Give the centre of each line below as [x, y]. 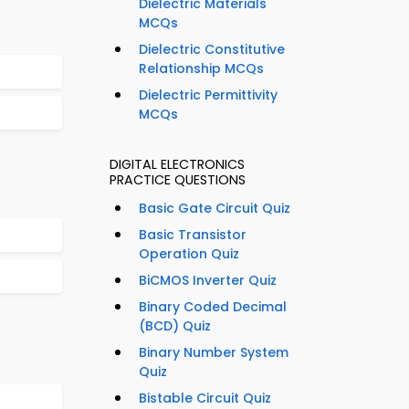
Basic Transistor [193, 235]
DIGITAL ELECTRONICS [177, 165]
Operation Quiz [189, 254]
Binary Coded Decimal [213, 307]
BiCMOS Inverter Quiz [208, 281]
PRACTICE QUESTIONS [178, 180]
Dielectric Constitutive [212, 50]
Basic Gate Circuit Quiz [215, 209]
